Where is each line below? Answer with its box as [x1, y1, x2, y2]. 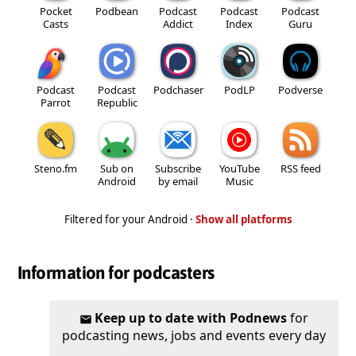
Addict [163, 16, 193, 31]
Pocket [39, 3, 72, 18]
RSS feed [280, 161, 321, 176]
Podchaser [153, 82, 203, 97]
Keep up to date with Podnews [95, 308, 288, 327]
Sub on [100, 161, 133, 176]
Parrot [41, 95, 71, 110]
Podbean [95, 3, 138, 18]
